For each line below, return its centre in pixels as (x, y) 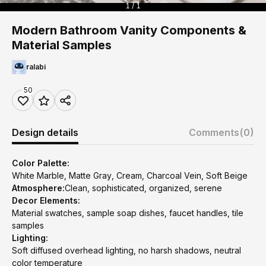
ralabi (36, 67)
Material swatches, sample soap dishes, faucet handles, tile (128, 213)
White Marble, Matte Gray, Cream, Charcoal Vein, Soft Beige (130, 175)
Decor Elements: (46, 200)
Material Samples (62, 45)
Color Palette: (41, 163)
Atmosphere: (38, 188)
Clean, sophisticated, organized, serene (143, 188)
